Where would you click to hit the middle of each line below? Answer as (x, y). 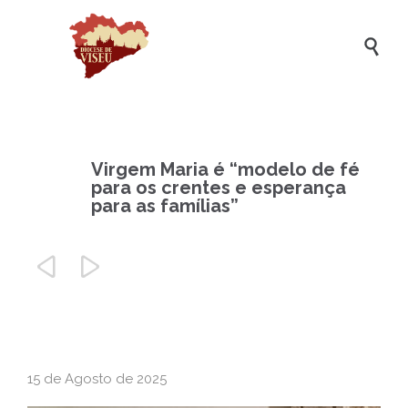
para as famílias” (165, 206)
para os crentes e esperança (219, 188)
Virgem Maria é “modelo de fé (225, 169)
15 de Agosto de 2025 (97, 379)
